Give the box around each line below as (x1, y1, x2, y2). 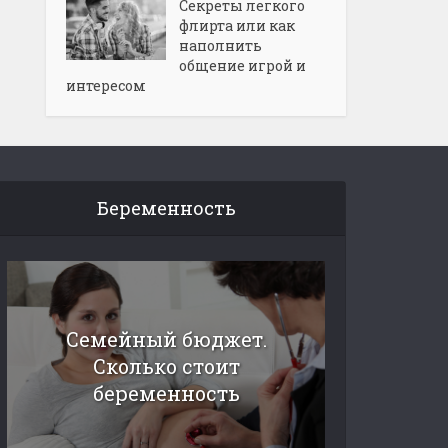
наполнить (179, 35, 262, 55)
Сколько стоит (92, 352, 240, 379)
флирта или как (179, 15, 295, 35)
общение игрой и (179, 55, 306, 75)
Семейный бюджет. (65, 325, 267, 352)
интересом (66, 75, 146, 95)
